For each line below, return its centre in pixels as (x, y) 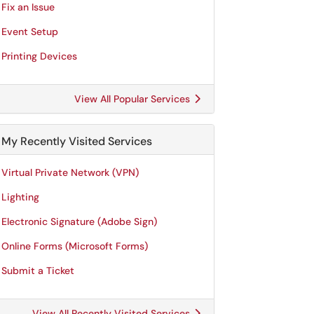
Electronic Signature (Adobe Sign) (79, 221)
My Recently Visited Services (77, 141)
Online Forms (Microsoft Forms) (75, 246)
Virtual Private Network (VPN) (70, 172)
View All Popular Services (134, 99)
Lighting (20, 197)
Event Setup (30, 32)
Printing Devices (39, 56)
